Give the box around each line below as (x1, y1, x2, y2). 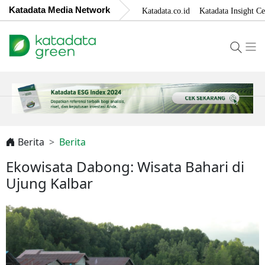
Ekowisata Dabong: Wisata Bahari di (6, 156, 244, 176)
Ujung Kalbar (6, 173, 93, 193)
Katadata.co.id (142, 7, 190, 15)
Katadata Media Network (9, 5, 110, 15)
